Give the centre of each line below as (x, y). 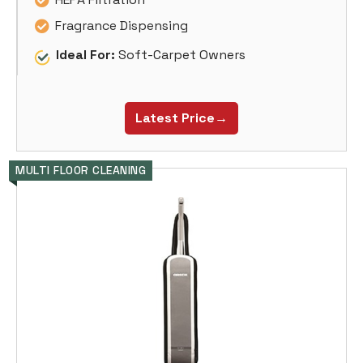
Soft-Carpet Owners (180, 54)
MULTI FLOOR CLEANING (81, 171)
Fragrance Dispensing (122, 25)
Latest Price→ (181, 118)
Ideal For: (85, 54)
